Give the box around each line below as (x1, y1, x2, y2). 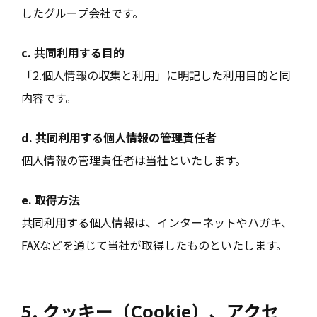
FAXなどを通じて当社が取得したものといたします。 (21, 236, 287, 253)
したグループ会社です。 (21, 4, 144, 21)
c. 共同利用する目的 (21, 44, 125, 61)
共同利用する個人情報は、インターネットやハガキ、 (21, 214, 292, 231)
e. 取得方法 (21, 191, 80, 208)
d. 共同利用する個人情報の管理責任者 (21, 129, 217, 146)
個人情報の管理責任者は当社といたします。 (21, 151, 246, 168)
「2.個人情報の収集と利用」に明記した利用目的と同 (21, 67, 291, 83)
